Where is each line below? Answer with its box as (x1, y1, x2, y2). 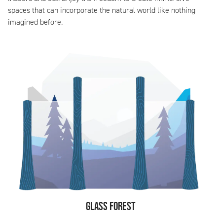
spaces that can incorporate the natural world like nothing (8, 5, 195, 16)
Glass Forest (85, 200, 136, 213)
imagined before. (8, 17, 63, 28)
